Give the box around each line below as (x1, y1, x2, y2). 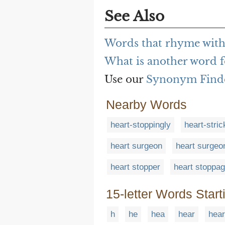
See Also (104, 8, 164, 26)
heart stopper (110, 162, 160, 172)
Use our (104, 73, 146, 86)
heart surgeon (110, 141, 162, 151)
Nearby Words (106, 97, 187, 112)
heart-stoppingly (110, 120, 171, 130)
